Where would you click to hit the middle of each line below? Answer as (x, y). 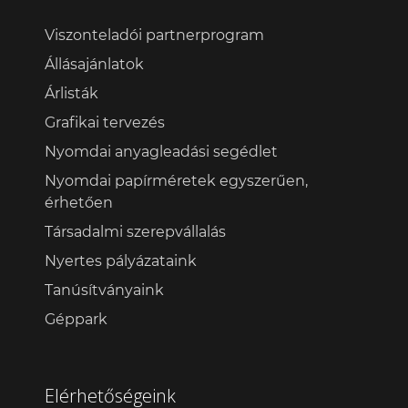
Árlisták (71, 93)
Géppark (76, 319)
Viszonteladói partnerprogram (154, 35)
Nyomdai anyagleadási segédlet (161, 151)
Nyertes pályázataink (121, 260)
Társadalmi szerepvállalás (135, 231)
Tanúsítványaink (104, 290)
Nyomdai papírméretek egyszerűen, (176, 180)
